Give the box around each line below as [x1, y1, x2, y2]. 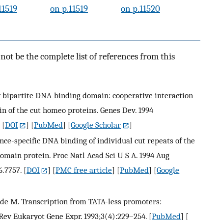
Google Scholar [71, 120, 121, 130]
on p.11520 [121, 3, 160, 14]
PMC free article [55, 165, 112, 175]
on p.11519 [50, 3, 88, 14]
